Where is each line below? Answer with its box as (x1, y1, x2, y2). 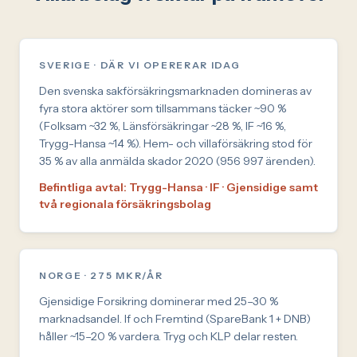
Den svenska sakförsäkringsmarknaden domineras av (39, 83, 312, 98)
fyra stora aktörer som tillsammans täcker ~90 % (39, 100, 286, 116)
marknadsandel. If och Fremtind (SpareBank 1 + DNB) (39, 311, 311, 326)
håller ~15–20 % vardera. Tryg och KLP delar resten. (39, 328, 298, 343)
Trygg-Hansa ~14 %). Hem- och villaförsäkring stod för (39, 135, 312, 151)
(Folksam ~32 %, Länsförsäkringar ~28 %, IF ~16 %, (39, 118, 286, 133)
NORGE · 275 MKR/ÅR (39, 269, 163, 281)
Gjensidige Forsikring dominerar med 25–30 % (39, 293, 278, 308)
